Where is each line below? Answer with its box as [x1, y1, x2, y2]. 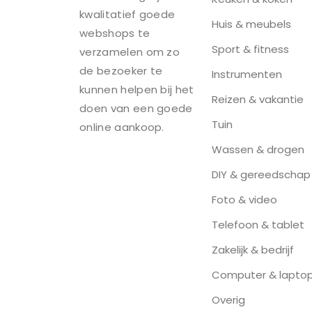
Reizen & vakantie [212, 92, 304, 107]
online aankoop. [79, 119, 164, 134]
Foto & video [212, 192, 277, 208]
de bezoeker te [79, 63, 163, 78]
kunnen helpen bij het [79, 81, 194, 97]
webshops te [79, 25, 150, 40]
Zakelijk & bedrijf [212, 242, 294, 258]
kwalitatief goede [79, 6, 175, 22]
